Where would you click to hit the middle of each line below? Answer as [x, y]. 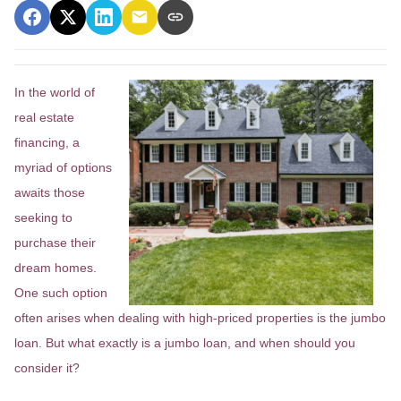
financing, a [47, 142]
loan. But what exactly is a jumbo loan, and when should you [185, 343]
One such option [61, 293]
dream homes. [55, 268]
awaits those [50, 192]
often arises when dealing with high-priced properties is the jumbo [200, 318]
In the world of [55, 92]
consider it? [47, 368]
